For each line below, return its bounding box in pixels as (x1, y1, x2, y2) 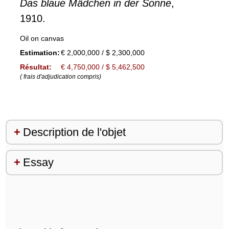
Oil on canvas (19, 34, 64, 42)
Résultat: (19, 62, 52, 71)
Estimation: (19, 48, 60, 57)
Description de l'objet (22, 125, 126, 139)
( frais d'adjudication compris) (19, 73, 101, 80)
